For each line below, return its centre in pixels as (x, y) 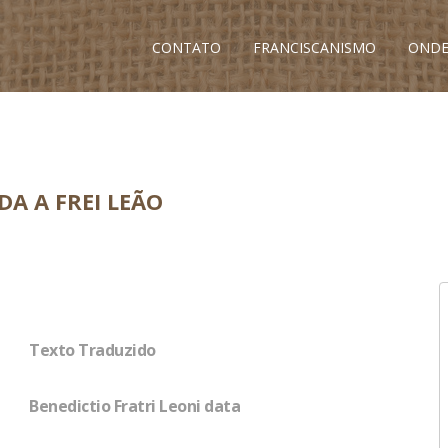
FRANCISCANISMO (314, 47)
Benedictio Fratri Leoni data (134, 406)
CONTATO (186, 47)
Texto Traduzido (92, 350)
